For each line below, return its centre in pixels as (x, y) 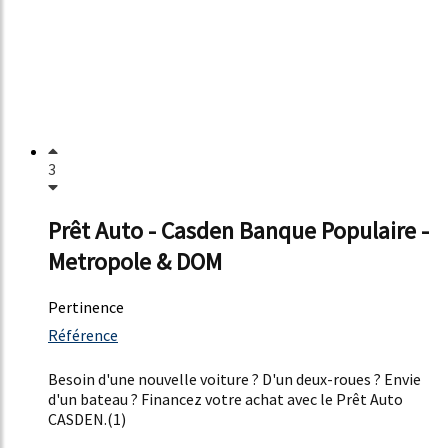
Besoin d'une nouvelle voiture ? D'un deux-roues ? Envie (234, 379)
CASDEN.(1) (87, 419)
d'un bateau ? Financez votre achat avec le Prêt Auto (225, 399)
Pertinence (86, 307)
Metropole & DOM (135, 262)
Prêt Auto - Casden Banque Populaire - (238, 231)
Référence (83, 335)
